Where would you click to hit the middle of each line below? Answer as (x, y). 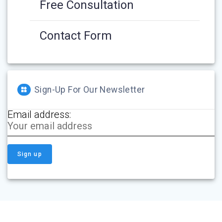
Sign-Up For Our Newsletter (90, 90)
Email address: (39, 115)
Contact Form (76, 36)
